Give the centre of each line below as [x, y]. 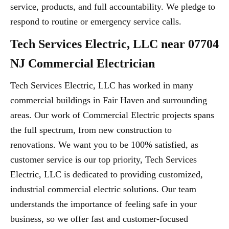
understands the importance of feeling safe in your [104, 204]
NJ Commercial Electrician [83, 64]
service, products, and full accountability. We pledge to [113, 7]
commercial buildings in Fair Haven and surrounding [109, 100]
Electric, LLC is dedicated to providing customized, [107, 175]
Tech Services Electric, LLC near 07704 [114, 44]
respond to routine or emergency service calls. [96, 22]
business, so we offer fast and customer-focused [99, 219]
